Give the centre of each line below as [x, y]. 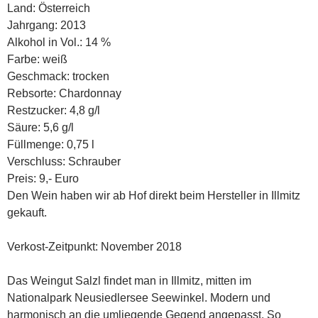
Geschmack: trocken [58, 76]
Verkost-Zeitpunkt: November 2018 [94, 246]
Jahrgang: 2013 [46, 25]
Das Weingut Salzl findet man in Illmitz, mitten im [129, 280]
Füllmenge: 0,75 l [51, 144]
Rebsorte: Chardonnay [64, 93]
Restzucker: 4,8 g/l [54, 110]
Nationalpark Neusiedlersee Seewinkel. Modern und [139, 297]
